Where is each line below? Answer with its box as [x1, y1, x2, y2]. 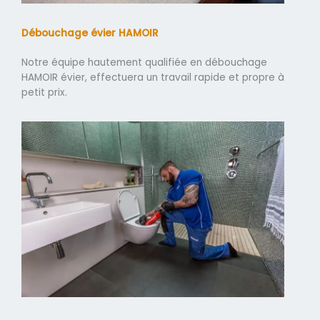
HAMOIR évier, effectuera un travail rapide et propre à [21, 71, 284, 85]
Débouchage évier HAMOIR [21, 26, 159, 41]
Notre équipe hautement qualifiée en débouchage [21, 56, 267, 70]
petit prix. [21, 86, 67, 100]
